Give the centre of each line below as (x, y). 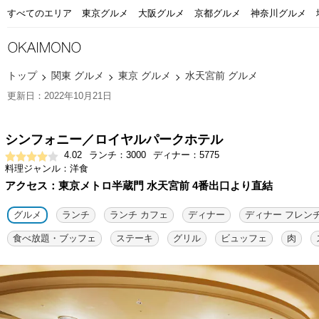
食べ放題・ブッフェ (54, 238)
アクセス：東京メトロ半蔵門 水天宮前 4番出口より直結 (139, 185)
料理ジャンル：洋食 (47, 168)
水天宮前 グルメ (221, 75)
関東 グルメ (78, 75)
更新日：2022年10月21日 (59, 96)
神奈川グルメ (278, 13)
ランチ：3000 (117, 155)
